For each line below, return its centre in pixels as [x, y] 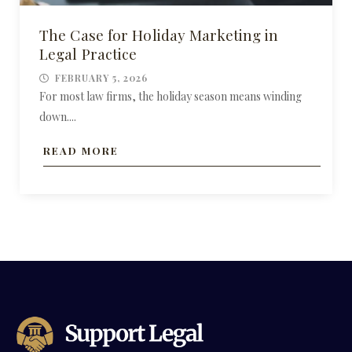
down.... [58, 116]
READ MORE [81, 150]
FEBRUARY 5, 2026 [101, 77]
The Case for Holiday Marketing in [159, 34]
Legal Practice [88, 53]
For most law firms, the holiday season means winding [170, 96]
